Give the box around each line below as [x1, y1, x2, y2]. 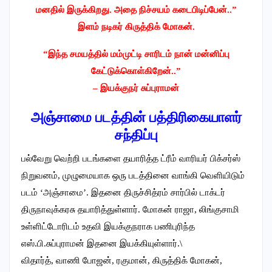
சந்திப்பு [114, 127, 158, 143]
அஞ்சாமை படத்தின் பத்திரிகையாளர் [30, 110, 242, 126]
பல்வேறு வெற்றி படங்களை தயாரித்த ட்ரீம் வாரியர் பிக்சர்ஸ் [21, 154, 240, 164]
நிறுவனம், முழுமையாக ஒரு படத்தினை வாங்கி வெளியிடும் [21, 171, 245, 181]
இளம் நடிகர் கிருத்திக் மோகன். [77, 22, 195, 32]
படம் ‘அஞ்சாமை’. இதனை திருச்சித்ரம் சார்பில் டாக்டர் [21, 188, 225, 198]
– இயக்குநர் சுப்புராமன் [93, 83, 179, 93]
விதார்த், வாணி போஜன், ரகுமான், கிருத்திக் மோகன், [21, 256, 222, 266]
